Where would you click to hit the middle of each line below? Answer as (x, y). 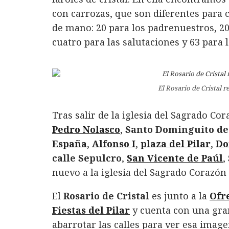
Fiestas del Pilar (91, 210)
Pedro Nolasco (86, 130)
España (70, 144)
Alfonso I (114, 144)
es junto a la (179, 196)
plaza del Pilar (176, 144)
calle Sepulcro (87, 158)
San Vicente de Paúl (175, 158)
